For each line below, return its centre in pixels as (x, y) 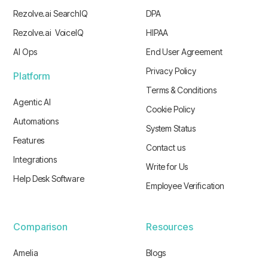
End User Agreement (184, 52)
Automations (36, 121)
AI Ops (25, 52)
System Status (171, 129)
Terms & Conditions (181, 90)
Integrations (35, 160)
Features (29, 141)
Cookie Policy (171, 109)
